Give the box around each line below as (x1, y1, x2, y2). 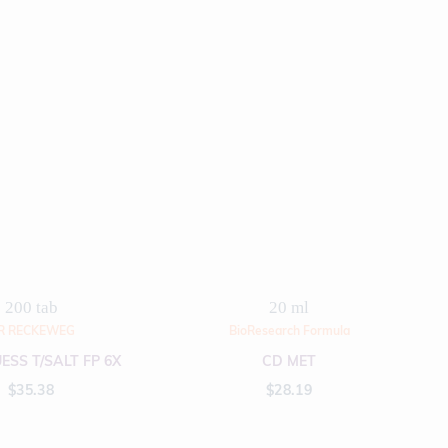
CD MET (262, 352, 316, 370)
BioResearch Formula (228, 323, 350, 338)
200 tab (4, 298, 58, 317)
